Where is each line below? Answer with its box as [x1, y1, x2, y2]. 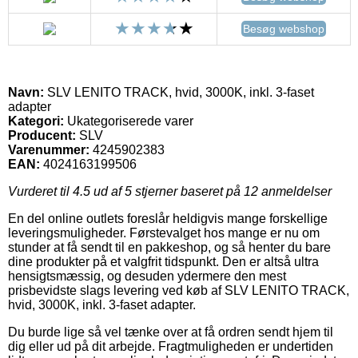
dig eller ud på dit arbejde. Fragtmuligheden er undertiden [8, 339, 333, 353]
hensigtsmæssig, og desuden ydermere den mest [8, 268, 286, 283]
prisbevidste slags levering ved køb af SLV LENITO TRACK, [8, 283, 349, 297]
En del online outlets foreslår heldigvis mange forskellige [8, 211, 328, 225]
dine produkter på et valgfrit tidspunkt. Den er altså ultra [8, 254, 319, 268]
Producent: [8, 128, 76, 142]
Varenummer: [8, 142, 89, 157]
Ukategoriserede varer [64, 113, 193, 128]
